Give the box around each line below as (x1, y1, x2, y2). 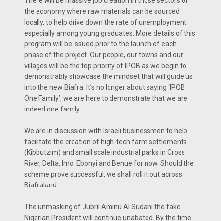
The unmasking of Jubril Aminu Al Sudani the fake (24, 202, 181, 211)
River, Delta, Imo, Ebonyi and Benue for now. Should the (24, 159, 194, 167)
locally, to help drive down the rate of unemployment (24, 18, 186, 26)
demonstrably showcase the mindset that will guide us (24, 72, 193, 80)
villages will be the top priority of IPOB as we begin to (24, 61, 186, 70)
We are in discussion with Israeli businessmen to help (24, 126, 187, 135)
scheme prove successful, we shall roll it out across (24, 170, 182, 178)
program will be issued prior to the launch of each (24, 39, 177, 48)
